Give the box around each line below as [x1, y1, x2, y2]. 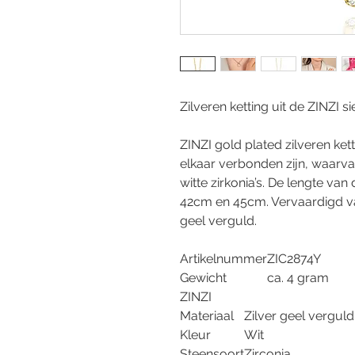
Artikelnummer [180, 251, 267, 266]
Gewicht [180, 270, 227, 285]
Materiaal [180, 308, 234, 323]
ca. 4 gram [267, 270, 329, 285]
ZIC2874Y [267, 251, 321, 266]
